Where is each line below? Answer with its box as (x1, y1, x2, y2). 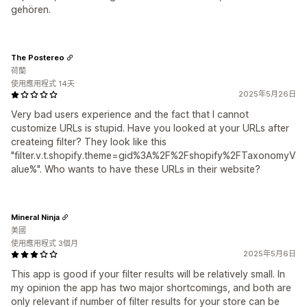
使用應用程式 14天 (11, 79, 75, 88)
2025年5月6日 (243, 249, 296, 258)
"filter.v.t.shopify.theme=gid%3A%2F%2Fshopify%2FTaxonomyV (11, 149, 296, 161)
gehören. (11, 3, 51, 15)
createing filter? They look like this (11, 136, 167, 147)
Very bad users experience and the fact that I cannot (11, 108, 249, 120)
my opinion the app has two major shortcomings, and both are (11, 282, 291, 293)
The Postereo (11, 52, 64, 62)
